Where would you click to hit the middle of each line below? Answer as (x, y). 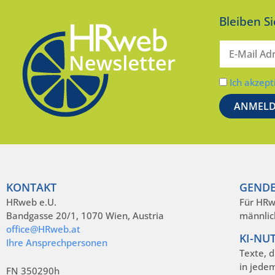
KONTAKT (31, 187)
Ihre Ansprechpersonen (57, 242)
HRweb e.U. (31, 202)
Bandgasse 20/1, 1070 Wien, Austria (85, 215)
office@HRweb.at (43, 229)
